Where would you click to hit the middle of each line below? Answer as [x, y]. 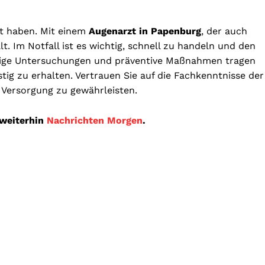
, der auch [224, 31]
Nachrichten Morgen [95, 121]
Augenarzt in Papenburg [145, 31]
